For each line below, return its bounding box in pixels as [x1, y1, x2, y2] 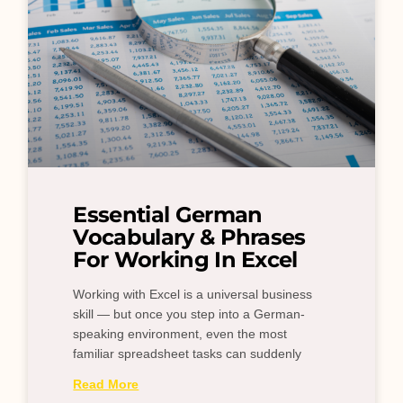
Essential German [73, 201, 263, 228]
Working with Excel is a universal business [73, 287, 313, 302]
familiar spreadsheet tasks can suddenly [73, 346, 302, 362]
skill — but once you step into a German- [73, 307, 306, 322]
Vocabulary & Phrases [73, 224, 306, 251]
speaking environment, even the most [73, 327, 288, 342]
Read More [73, 377, 139, 392]
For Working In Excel [73, 246, 298, 273]
